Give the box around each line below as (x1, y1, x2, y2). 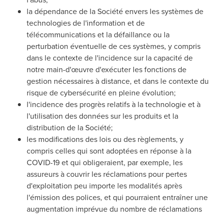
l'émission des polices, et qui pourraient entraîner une (27, 192, 208, 202)
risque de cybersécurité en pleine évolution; (27, 87, 176, 98)
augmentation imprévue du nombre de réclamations (27, 203, 202, 214)
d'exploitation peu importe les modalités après (27, 180, 182, 191)
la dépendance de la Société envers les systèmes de (27, 6, 203, 16)
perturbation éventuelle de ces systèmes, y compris (27, 41, 201, 51)
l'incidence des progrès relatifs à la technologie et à (27, 99, 201, 109)
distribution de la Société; (27, 122, 113, 133)
